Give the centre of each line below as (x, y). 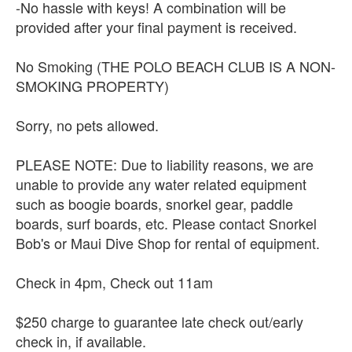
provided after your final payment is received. (156, 26)
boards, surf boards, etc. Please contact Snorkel (166, 223)
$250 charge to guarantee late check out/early (159, 321)
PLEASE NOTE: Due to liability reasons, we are (165, 164)
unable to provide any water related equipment (161, 183)
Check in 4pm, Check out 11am (114, 282)
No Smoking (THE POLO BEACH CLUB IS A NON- (176, 66)
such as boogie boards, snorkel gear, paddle (154, 203)
